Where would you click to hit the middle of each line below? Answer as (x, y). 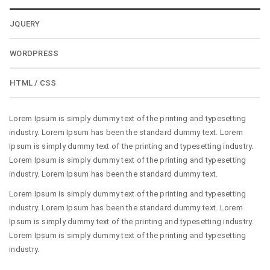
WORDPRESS (34, 54)
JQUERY (25, 24)
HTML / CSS (33, 83)
